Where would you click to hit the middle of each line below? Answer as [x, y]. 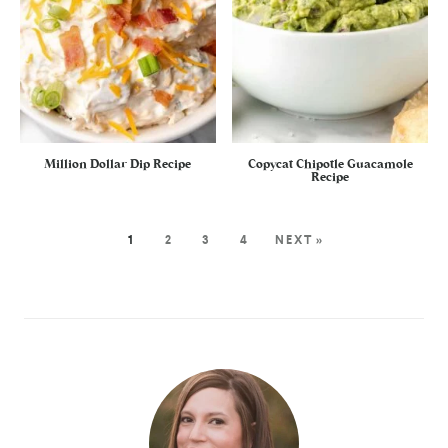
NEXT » [300, 239]
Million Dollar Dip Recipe [118, 163]
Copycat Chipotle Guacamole [330, 163]
